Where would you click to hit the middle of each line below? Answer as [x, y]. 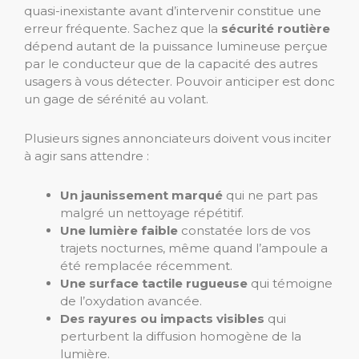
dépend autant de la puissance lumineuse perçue [176, 46]
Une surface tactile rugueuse [154, 283]
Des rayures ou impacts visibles [162, 318]
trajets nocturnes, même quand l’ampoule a [194, 248]
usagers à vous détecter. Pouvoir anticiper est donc [179, 81]
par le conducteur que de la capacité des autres [171, 63]
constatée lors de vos [244, 230]
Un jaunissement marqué [141, 195]
